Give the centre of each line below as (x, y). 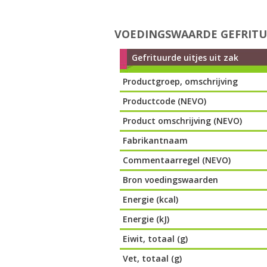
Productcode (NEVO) (165, 101)
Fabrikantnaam (156, 140)
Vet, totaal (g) (153, 258)
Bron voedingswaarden (171, 180)
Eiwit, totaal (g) (156, 239)
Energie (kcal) (151, 199)
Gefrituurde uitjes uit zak (185, 58)
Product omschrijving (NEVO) (183, 121)
